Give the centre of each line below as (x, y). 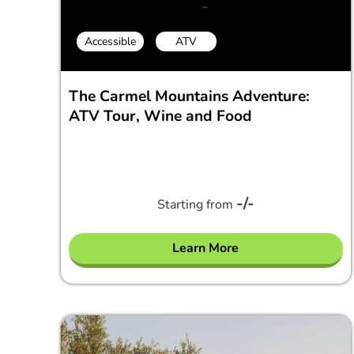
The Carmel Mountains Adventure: (189, 96)
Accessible (110, 41)
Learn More (206, 248)
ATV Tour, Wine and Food (160, 116)
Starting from (196, 205)
